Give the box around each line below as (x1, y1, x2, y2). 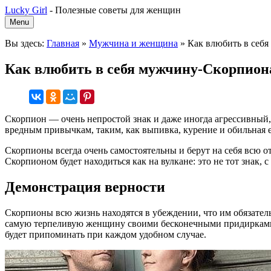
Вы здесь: (5, 38, 47, 48)
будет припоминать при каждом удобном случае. (5, 229, 206, 240)
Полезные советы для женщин (55, 5, 181, 15)
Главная (47, 38, 79, 48)
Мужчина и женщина (89, 38, 178, 48)
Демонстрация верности (5, 178, 165, 195)
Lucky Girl (5, 5, 47, 15)
